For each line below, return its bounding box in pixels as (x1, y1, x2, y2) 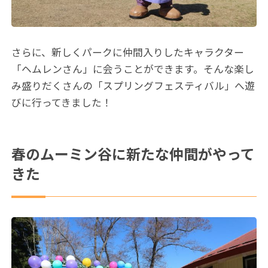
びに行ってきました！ (11, 96, 112, 109)
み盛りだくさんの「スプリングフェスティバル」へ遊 (11, 80, 255, 92)
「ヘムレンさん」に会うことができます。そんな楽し (11, 63, 255, 75)
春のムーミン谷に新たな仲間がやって (11, 147, 255, 164)
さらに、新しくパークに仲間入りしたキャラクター (11, 46, 245, 59)
